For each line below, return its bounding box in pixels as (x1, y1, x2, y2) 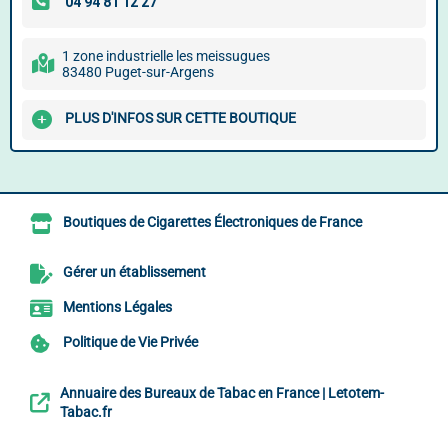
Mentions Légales (63, 299, 172, 316)
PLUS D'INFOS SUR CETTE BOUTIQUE (65, 110, 296, 127)
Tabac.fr (60, 404, 112, 420)
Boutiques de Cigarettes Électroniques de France (63, 214, 362, 231)
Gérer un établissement (63, 264, 206, 281)
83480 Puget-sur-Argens (62, 64, 214, 80)
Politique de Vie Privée (63, 334, 198, 351)
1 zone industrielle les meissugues (62, 48, 270, 64)
